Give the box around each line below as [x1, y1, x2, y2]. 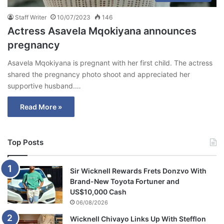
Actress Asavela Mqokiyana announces [7, 24, 196, 37]
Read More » [20, 102, 62, 111]
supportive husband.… [7, 81, 81, 90]
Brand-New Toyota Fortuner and [70, 176, 179, 185]
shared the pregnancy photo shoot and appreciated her [7, 69, 190, 78]
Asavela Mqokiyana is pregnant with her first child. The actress [7, 58, 212, 67]
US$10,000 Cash [70, 187, 126, 196]
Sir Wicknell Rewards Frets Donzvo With [70, 166, 206, 175]
